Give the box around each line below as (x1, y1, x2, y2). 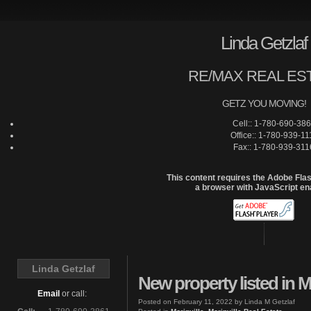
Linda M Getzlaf (244, 297, 295, 305)
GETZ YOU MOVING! (221, 97, 306, 109)
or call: (62, 289, 87, 299)
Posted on (138, 297, 174, 305)
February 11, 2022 (174, 297, 233, 305)
